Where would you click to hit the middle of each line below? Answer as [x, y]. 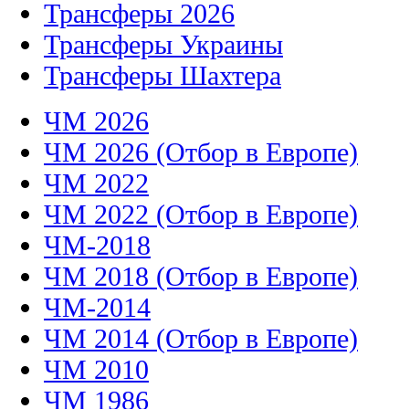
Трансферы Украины [163, 44]
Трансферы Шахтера [163, 75]
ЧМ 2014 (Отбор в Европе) [201, 338]
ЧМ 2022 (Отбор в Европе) [201, 214]
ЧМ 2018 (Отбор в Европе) [201, 276]
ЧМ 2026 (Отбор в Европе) [201, 152]
